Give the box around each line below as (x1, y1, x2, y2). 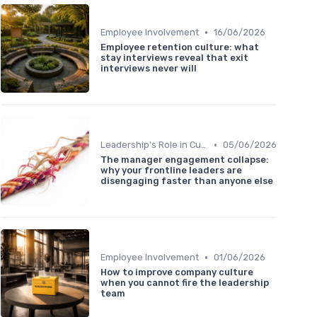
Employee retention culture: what (100, 42, 259, 53)
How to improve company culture (100, 267, 253, 278)
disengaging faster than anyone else (100, 175, 273, 187)
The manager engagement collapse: (100, 154, 269, 166)
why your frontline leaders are (100, 165, 242, 176)
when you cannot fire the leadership (100, 277, 269, 289)
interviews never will (100, 63, 197, 74)
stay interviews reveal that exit (100, 52, 248, 64)
